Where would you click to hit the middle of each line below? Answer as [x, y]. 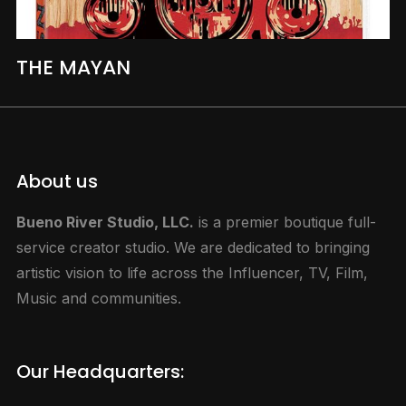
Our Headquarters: [100, 371]
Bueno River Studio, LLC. [105, 222]
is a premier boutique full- [285, 222]
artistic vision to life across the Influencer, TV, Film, [192, 272]
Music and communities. [98, 298]
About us [57, 181]
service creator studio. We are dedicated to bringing [193, 247]
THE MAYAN [73, 67]
